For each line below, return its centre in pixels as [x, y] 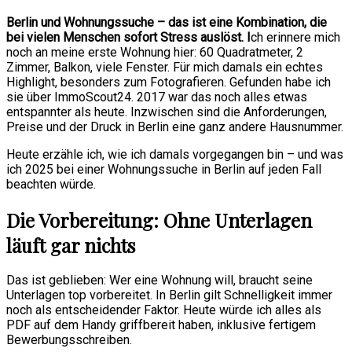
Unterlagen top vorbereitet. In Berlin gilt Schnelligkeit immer [169, 295]
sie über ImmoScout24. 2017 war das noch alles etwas [157, 97]
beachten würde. [51, 184]
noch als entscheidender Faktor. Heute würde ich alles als [164, 310]
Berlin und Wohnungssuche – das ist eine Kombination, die [167, 22]
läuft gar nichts [71, 245]
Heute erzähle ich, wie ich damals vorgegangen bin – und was [175, 154]
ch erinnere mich [295, 37]
